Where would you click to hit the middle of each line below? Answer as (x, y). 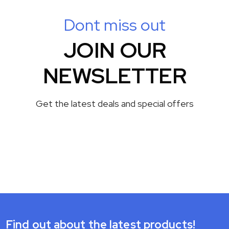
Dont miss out (114, 25)
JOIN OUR (114, 50)
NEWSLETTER (114, 75)
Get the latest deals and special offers (114, 103)
